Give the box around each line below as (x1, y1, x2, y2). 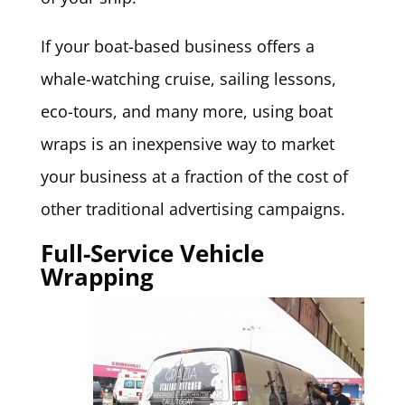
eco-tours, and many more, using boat (40, 100, 333, 123)
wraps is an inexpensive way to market (40, 133, 334, 155)
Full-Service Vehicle (40, 237, 264, 270)
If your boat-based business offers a (40, 35, 315, 58)
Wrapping (40, 260, 154, 294)
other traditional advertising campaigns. (40, 198, 345, 221)
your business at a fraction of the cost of (40, 165, 348, 188)
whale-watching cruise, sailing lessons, (40, 68, 336, 90)
